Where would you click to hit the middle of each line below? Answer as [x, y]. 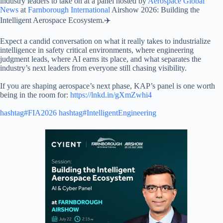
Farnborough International [69, 10]
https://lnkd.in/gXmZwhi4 [111, 95]
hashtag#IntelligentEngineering [108, 113]
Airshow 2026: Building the [155, 10]
